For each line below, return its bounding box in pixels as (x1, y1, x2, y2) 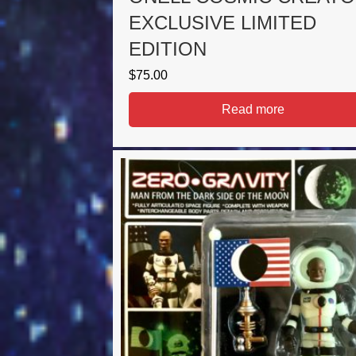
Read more (221, 103, 284, 117)
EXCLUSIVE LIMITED (129, 12, 316, 34)
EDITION (129, 38, 207, 60)
